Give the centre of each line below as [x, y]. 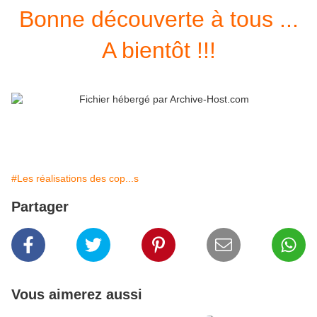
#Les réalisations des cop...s [75, 179]
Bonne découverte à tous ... [158, 19]
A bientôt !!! [158, 51]
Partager [40, 207]
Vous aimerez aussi [77, 295]
